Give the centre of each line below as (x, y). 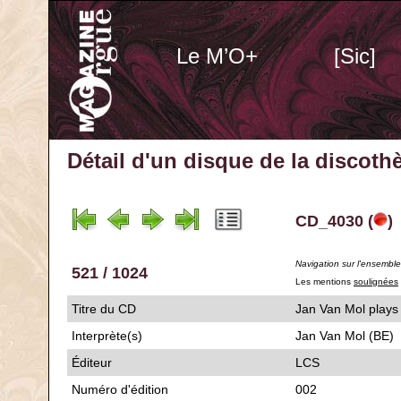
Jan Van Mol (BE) (345, 336)
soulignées (376, 282)
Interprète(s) (107, 336)
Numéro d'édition (120, 389)
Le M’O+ (217, 56)
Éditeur (92, 363)
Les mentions (324, 282)
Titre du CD (104, 309)
